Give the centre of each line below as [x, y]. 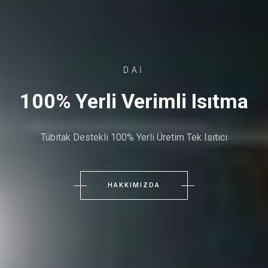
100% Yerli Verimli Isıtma [134, 101]
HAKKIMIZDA [134, 185]
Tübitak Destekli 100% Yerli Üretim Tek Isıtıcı [134, 137]
